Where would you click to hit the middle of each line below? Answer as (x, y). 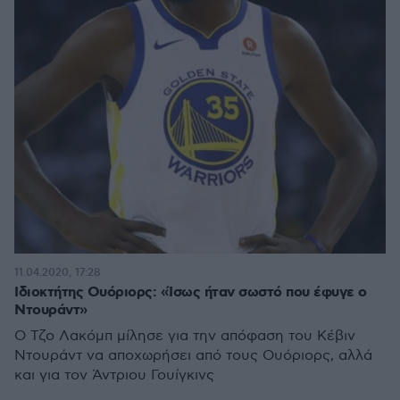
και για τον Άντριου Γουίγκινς (114, 375)
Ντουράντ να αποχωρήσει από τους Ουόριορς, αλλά (193, 356)
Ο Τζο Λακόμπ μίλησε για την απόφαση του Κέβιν (185, 336)
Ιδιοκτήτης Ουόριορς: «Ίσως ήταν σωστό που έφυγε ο (191, 292)
